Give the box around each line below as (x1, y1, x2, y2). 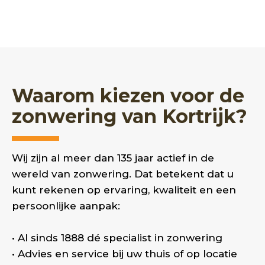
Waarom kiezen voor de (12, 84, 244, 107)
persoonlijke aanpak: (12, 200, 120, 212)
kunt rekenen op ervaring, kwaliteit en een (12, 184, 236, 196)
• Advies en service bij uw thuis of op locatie (12, 248, 237, 260)
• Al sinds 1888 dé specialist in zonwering (12, 232, 222, 244)
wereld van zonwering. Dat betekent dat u (12, 168, 234, 180)
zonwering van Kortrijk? (12, 105, 247, 128)
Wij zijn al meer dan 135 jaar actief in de (12, 152, 214, 164)
